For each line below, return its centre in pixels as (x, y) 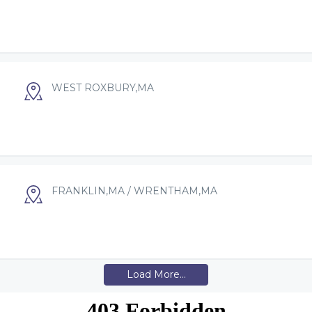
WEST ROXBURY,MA (103, 87)
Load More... (156, 275)
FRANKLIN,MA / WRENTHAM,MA (134, 190)
